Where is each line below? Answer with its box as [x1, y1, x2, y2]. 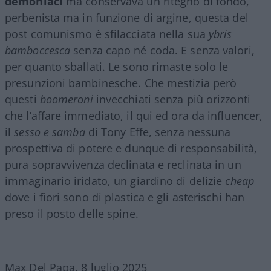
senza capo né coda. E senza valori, [70, 42, 255, 57]
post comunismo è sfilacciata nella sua [5, 26, 209, 41]
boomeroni [39, 91, 93, 106]
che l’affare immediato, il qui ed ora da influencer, [5, 108, 263, 123]
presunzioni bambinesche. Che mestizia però [5, 75, 237, 90]
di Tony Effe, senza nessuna [85, 124, 231, 139]
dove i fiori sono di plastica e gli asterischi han [5, 189, 245, 204]
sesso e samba [14, 124, 85, 139]
